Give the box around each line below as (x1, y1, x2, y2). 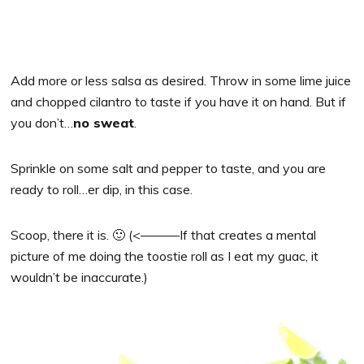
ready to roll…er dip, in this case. (11, 180, 193, 197)
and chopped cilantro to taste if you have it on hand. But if (11, 93, 347, 110)
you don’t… (11, 114, 74, 131)
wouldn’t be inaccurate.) (11, 268, 149, 285)
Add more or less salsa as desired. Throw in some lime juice (11, 71, 352, 89)
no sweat (73, 114, 135, 131)
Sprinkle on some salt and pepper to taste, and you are (11, 159, 327, 176)
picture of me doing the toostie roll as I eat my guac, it (11, 247, 319, 264)
